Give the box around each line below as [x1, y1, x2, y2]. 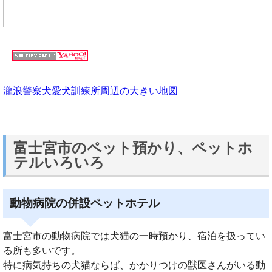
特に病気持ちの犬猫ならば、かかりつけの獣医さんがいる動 [3, 260, 265, 271]
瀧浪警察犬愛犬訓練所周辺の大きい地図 [3, 86, 178, 97]
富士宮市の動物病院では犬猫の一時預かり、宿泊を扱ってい [3, 231, 265, 242]
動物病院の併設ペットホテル [10, 197, 160, 210]
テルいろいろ [13, 154, 104, 171]
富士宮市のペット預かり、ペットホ [13, 140, 253, 156]
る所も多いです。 [3, 245, 81, 256]
